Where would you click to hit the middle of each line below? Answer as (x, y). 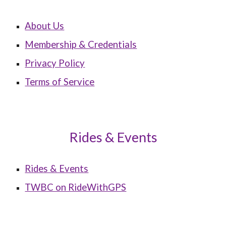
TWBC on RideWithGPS (76, 187)
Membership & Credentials (81, 44)
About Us (45, 26)
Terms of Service (60, 82)
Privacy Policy (55, 63)
